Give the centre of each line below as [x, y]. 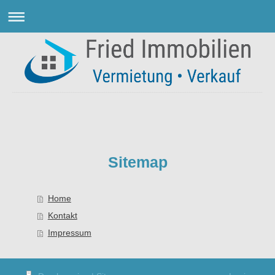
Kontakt [62, 216]
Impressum [69, 233]
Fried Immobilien [87, 96]
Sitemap [137, 162]
